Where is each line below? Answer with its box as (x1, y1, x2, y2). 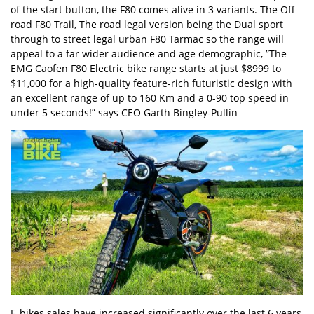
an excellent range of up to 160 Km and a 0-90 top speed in (11, 91, 289, 104)
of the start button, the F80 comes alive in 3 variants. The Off (11, 3, 295, 16)
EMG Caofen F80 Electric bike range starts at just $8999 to (11, 62, 281, 75)
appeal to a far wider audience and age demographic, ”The (11, 47, 287, 60)
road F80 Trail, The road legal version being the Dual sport (11, 18, 283, 31)
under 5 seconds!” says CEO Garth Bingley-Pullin (11, 106, 238, 119)
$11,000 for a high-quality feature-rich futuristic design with (11, 76, 292, 90)
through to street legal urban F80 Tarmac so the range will (11, 32, 284, 46)
